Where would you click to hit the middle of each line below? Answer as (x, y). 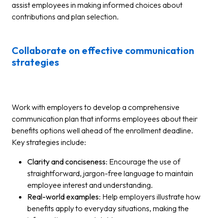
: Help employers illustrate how (150, 197)
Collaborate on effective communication (103, 50)
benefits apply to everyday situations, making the (108, 208)
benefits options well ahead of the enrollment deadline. (102, 130)
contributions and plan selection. (65, 17)
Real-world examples (63, 197)
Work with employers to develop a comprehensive (96, 107)
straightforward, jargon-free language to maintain (110, 173)
